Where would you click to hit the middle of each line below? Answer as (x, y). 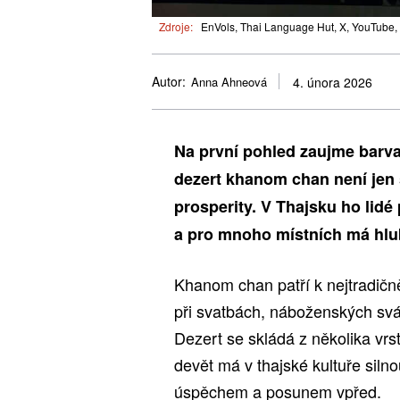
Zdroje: (176, 26)
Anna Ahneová (229, 82)
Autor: (169, 82)
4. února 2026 (333, 83)
